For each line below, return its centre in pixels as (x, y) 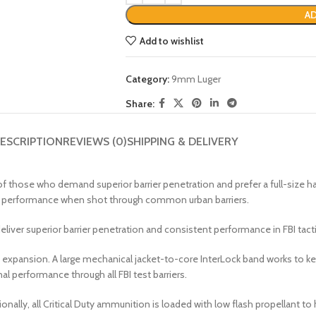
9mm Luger (196, 79)
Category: (147, 79)
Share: (140, 103)
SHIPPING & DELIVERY (182, 141)
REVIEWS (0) (95, 141)
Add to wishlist (171, 41)
